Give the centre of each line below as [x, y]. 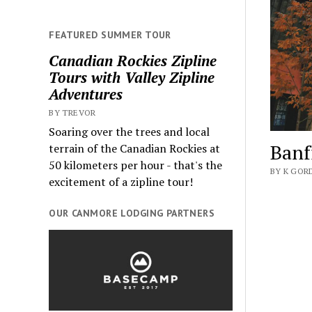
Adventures [86, 94]
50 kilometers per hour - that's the [136, 165]
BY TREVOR [72, 112]
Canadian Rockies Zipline [133, 60]
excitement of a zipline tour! [121, 181]
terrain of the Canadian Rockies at [135, 148]
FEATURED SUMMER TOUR [110, 34]
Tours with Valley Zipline [132, 77]
